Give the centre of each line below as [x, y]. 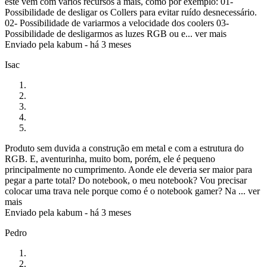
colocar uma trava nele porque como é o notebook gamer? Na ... [125, 191]
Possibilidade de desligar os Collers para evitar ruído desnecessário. [131, 13]
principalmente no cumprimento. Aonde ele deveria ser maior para [128, 170]
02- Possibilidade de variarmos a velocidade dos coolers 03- [117, 23]
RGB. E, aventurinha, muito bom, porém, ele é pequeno [110, 159]
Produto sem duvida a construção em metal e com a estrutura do [124, 148]
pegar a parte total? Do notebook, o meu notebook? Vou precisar [126, 181]
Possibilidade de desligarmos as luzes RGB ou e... [99, 34]
